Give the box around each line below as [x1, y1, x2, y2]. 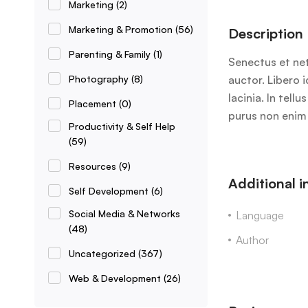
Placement [69, 98, 119, 109]
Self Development [69, 185, 151, 197]
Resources [69, 160, 119, 172]
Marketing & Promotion [69, 23, 175, 35]
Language [235, 208, 284, 223]
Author [235, 233, 269, 247]
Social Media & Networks [69, 208, 180, 219]
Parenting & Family [69, 48, 153, 60]
